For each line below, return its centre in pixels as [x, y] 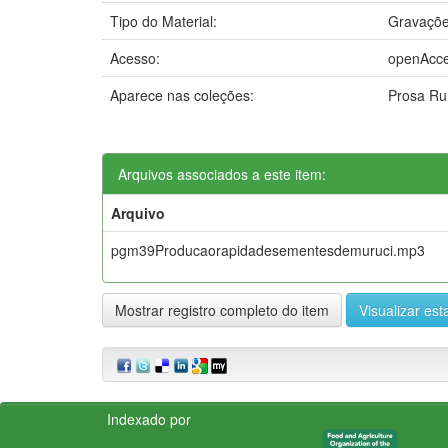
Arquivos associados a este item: [222, 173]
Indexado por [149, 418]
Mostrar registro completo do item [222, 309]
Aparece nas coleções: [182, 94]
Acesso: [137, 57]
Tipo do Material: [165, 20]
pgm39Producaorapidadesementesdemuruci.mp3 [268, 249]
